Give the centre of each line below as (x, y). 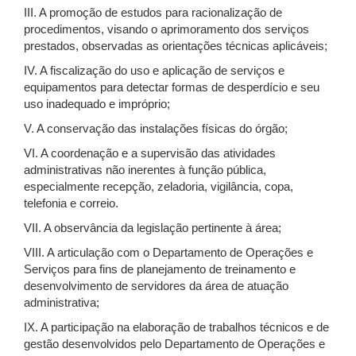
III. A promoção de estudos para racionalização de (153, 13)
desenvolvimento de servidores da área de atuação (156, 286)
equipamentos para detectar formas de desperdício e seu (172, 87)
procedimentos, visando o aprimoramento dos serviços (166, 29)
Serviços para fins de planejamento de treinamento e (160, 269)
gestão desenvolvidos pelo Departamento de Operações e (174, 344)
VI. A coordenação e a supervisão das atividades (150, 153)
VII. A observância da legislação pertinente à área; (153, 228)
